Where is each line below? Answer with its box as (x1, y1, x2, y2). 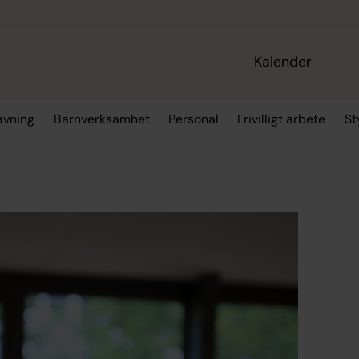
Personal (167, 111, 219, 128)
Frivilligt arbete (237, 111, 326, 128)
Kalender (254, 52, 313, 72)
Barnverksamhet (53, 111, 150, 128)
